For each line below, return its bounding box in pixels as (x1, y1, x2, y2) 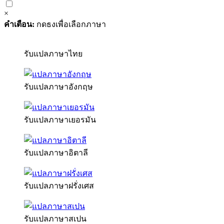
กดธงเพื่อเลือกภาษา (34, 19, 106, 28)
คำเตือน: (4, 19, 34, 28)
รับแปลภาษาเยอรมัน (24, 115, 96, 124)
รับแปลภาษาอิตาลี (24, 148, 88, 157)
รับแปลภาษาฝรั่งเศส (24, 181, 94, 190)
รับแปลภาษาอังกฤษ (24, 82, 93, 91)
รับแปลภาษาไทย (24, 49, 82, 58)
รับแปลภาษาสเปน (24, 214, 86, 223)
